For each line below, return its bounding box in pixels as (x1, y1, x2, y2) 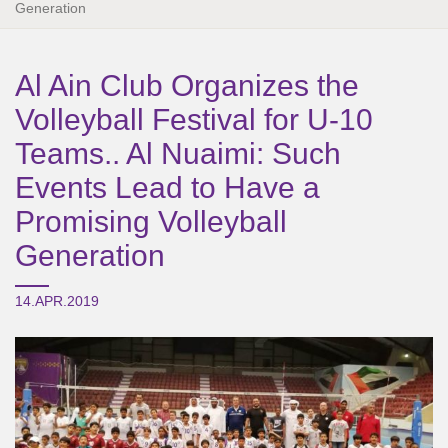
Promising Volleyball (15, 205, 287, 238)
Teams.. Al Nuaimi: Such (15, 137, 341, 170)
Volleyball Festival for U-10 (15, 103, 373, 136)
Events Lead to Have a (15, 171, 320, 204)
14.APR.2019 (15, 293, 99, 309)
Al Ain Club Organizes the (15, 69, 359, 102)
